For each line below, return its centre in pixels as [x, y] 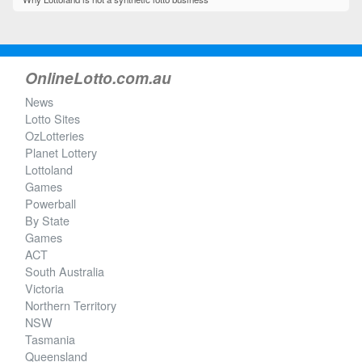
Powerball [51, 204]
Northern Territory [71, 305]
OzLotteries [55, 136]
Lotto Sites [53, 119]
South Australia [65, 271]
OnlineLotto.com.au [98, 78]
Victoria [44, 288]
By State [47, 221]
